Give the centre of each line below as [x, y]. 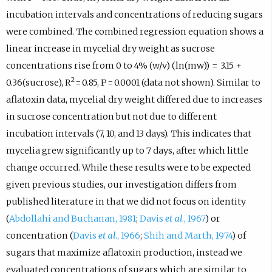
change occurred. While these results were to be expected [128, 167]
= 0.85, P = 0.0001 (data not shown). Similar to [167, 82]
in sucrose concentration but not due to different [111, 116]
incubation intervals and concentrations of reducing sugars [134, 14]
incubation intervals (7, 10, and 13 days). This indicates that [128, 133]
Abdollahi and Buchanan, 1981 [72, 218]
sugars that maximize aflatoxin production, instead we [124, 252]
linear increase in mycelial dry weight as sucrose [110, 48]
